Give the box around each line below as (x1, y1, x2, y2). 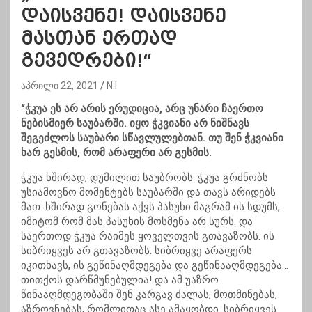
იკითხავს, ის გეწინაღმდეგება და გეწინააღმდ (21, 259, 253, 272)
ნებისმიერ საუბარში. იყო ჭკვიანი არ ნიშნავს (21, 117, 249, 130)
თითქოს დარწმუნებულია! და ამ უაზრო (21, 274, 219, 287)
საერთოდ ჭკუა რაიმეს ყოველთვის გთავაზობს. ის (21, 230, 274, 243)
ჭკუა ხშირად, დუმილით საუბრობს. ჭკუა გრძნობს (21, 171, 268, 185)
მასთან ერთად (21, 29, 177, 49)
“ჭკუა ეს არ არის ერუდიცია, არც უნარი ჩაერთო (21, 102, 263, 116)
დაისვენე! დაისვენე (21, 6, 226, 27)
